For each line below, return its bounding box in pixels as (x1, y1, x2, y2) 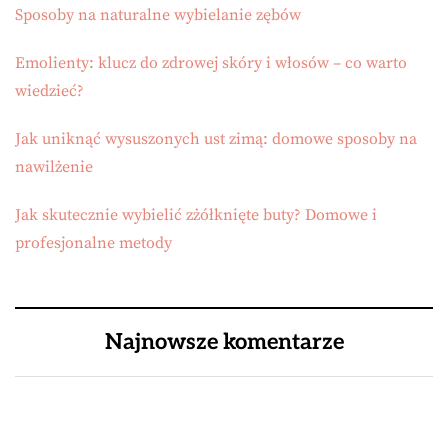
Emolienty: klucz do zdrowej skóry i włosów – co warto (15, 53, 407, 73)
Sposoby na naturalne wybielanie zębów (15, 5, 301, 25)
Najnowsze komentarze (104, 329, 344, 355)
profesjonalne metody (15, 233, 172, 253)
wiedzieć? (15, 81, 84, 101)
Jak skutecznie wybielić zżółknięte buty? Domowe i (15, 205, 377, 225)
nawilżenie (15, 157, 93, 177)
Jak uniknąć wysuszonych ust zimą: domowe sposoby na (15, 129, 417, 149)
